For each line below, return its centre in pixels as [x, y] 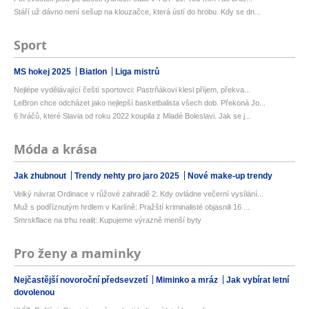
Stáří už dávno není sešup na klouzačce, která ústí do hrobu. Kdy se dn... [137, 12]
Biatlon [94, 72]
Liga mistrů [137, 72]
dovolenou [34, 292]
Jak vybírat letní [258, 280]
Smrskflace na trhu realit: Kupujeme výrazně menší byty [108, 220]
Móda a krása [56, 149]
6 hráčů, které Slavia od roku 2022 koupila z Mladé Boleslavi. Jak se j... [132, 116]
